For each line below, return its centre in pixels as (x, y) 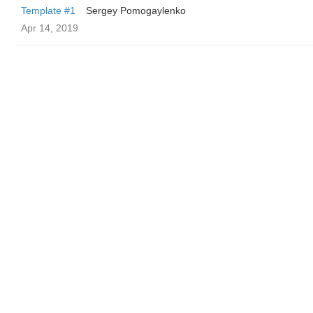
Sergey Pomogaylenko (136, 10)
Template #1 (48, 10)
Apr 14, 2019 (50, 28)
